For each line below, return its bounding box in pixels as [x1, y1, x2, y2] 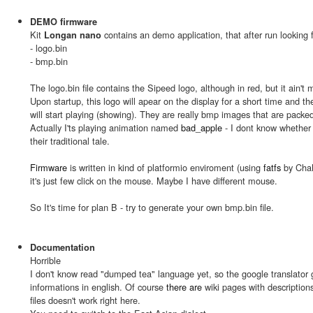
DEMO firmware [30, 15, 97, 28]
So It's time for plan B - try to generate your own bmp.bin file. [30, 200, 274, 214]
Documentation [30, 240, 95, 254]
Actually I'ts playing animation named [30, 120, 181, 134]
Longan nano [44, 28, 101, 41]
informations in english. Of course [30, 279, 166, 293]
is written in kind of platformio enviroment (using [67, 160, 263, 174]
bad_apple [181, 120, 222, 134]
